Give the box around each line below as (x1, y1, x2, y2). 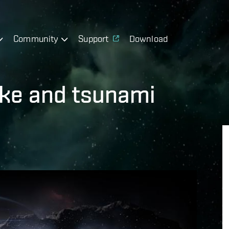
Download (129, 33, 168, 44)
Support (78, 33, 109, 44)
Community (13, 33, 59, 44)
